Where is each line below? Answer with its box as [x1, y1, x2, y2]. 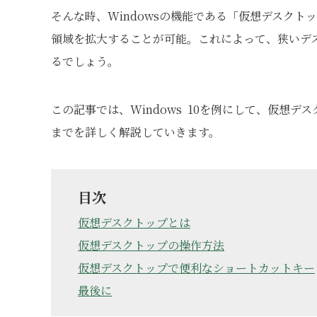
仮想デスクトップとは [78, 214, 190, 231]
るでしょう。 [51, 53, 119, 69]
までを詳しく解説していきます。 [51, 124, 220, 140]
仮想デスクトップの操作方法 [78, 237, 224, 253]
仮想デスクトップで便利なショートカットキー [78, 260, 315, 276]
